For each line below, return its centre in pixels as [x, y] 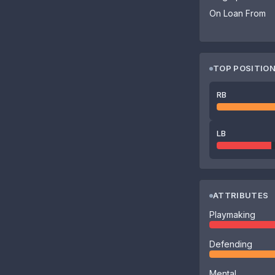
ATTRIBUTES [241, 195]
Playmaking [232, 215]
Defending [231, 244]
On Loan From [238, 13]
